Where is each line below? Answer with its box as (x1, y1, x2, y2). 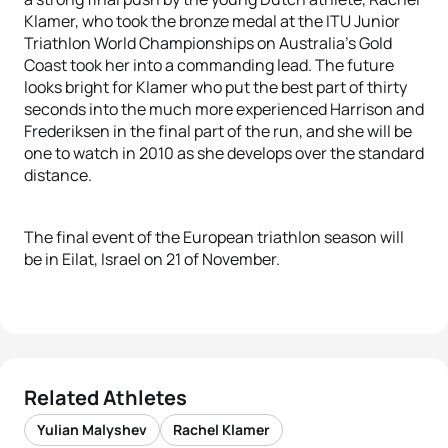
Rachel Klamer (173, 420, 270, 439)
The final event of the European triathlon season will (24, 226, 404, 248)
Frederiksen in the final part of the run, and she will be (24, 120, 412, 142)
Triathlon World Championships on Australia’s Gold (24, 32, 392, 54)
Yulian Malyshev (37, 420, 147, 439)
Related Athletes (24, 384, 187, 411)
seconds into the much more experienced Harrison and (24, 98, 424, 120)
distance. (24, 164, 92, 186)
